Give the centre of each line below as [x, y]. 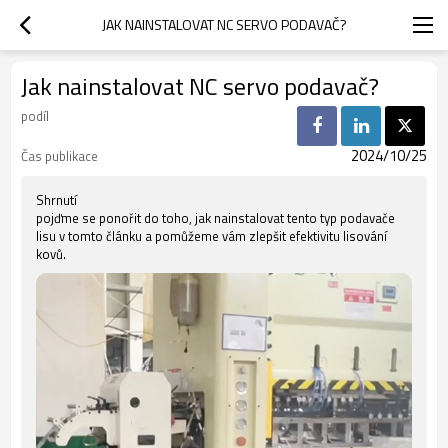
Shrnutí [56, 200]
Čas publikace [59, 156]
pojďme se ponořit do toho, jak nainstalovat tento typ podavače [215, 218]
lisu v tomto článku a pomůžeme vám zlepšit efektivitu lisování [211, 236]
